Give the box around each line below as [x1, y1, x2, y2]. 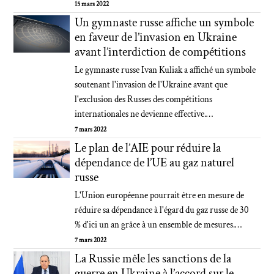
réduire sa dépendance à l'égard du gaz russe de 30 [75, 204, 250, 216]
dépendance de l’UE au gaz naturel [75, 155, 235, 171]
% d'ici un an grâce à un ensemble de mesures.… [75, 219, 242, 231]
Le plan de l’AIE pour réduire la [75, 140, 221, 156]
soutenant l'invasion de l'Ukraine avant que [75, 79, 228, 91]
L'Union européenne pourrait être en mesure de [75, 190, 245, 201]
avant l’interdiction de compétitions [75, 44, 246, 60]
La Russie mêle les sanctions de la [75, 251, 232, 267]
